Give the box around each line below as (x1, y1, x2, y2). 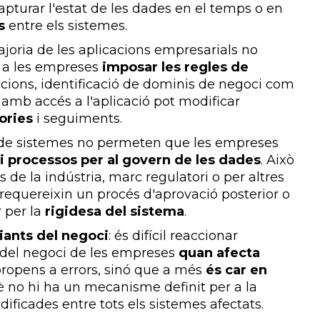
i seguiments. (33, 110, 122, 126)
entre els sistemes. (5, 17, 127, 34)
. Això (261, 151, 294, 168)
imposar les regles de (102, 59, 249, 75)
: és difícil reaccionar (109, 227, 238, 244)
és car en (206, 261, 267, 278)
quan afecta (179, 244, 260, 261)
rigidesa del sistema (45, 203, 184, 219)
